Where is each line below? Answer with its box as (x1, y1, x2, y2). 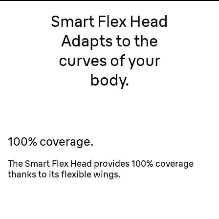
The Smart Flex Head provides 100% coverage (8, 158, 194, 169)
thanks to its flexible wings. (8, 169, 121, 180)
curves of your (59, 51, 160, 70)
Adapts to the (61, 31, 158, 50)
